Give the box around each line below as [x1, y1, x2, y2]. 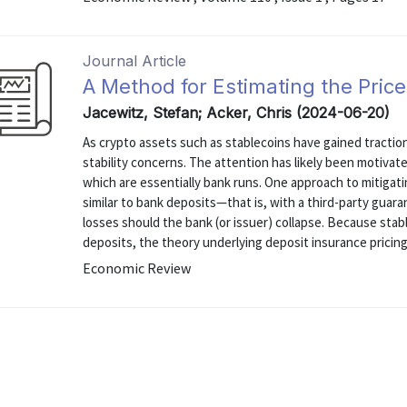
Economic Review [83, 259, 192, 277]
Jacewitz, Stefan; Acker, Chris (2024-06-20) [83, 104, 391, 122]
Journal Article [83, 52, 187, 70]
